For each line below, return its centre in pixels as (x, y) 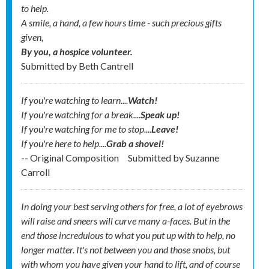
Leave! (165, 129)
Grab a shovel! (135, 144)
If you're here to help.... (64, 144)
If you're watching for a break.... (81, 115)
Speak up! (160, 115)
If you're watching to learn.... (74, 100)
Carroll (35, 172)
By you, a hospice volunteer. (77, 52)
